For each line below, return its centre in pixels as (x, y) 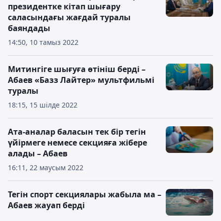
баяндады (29, 28)
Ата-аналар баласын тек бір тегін (77, 132)
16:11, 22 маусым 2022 (46, 167)
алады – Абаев (38, 153)
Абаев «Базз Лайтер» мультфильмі (81, 80)
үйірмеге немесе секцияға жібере (77, 143)
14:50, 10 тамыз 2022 (43, 42)
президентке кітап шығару (64, 6)
